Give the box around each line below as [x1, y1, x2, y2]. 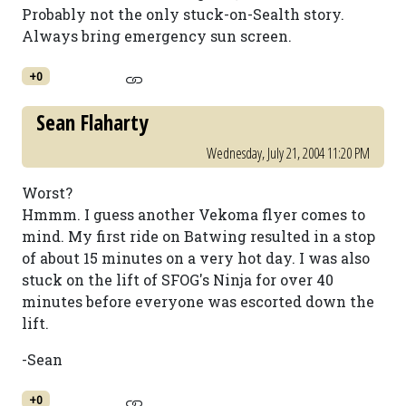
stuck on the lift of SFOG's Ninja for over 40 [22, 270, 333, 289]
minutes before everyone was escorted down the [22, 292, 374, 311]
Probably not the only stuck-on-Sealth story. [22, 5, 344, 24]
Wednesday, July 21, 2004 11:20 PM [207, 143, 370, 163]
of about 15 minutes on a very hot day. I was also [22, 248, 370, 267]
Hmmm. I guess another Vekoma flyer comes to [22, 205, 365, 224]
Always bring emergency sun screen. [22, 26, 292, 45]
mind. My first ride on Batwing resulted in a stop [22, 227, 375, 246]
